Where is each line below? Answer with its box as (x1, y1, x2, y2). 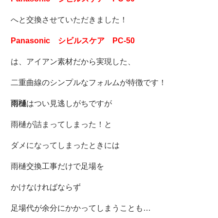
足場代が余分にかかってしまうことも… (11, 204, 151, 213)
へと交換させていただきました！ (11, 16, 128, 24)
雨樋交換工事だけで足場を (11, 162, 105, 171)
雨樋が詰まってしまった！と (11, 120, 112, 129)
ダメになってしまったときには (11, 141, 120, 150)
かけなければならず (11, 183, 81, 192)
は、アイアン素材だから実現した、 (11, 57, 136, 66)
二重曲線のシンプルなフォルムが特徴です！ (11, 78, 167, 87)
